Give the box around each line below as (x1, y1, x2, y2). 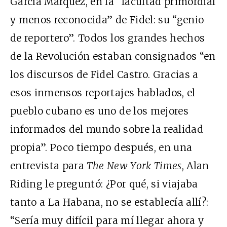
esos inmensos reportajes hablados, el (10, 87, 196, 99)
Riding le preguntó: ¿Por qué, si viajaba (10, 178, 198, 191)
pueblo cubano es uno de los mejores (10, 105, 188, 118)
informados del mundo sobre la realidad (10, 123, 203, 136)
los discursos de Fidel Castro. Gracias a (10, 68, 199, 81)
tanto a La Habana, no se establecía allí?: (10, 196, 209, 209)
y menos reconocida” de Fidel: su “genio (10, 14, 204, 26)
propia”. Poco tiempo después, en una (10, 141, 193, 154)
